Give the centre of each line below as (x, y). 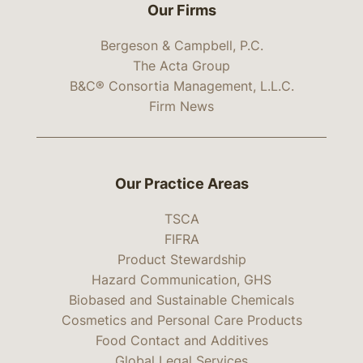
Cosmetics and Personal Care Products (181, 320)
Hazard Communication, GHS (181, 280)
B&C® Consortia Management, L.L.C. (181, 86)
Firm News (181, 107)
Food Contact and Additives (181, 341)
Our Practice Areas (181, 183)
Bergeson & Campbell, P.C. (181, 46)
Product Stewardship (181, 260)
